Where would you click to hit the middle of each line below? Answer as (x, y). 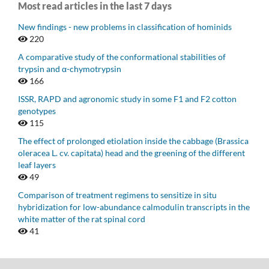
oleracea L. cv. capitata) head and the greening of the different (131, 153)
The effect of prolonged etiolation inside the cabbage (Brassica (133, 141)
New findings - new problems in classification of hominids (125, 26)
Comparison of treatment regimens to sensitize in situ (117, 195)
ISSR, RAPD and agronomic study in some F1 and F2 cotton (127, 98)
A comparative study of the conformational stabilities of (122, 56)
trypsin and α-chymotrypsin (70, 68)
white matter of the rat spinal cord (82, 219)
